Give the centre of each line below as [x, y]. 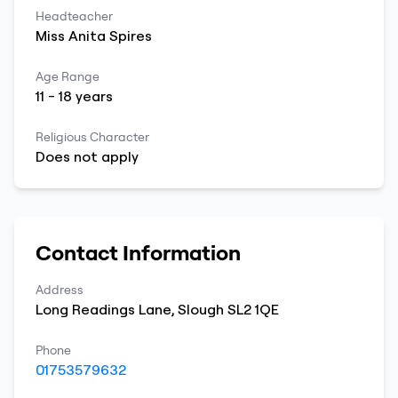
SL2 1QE [253, 309]
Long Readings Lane [103, 309]
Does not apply [87, 156]
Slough [201, 309]
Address [60, 290]
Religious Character [92, 137]
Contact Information [138, 252]
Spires [131, 36]
